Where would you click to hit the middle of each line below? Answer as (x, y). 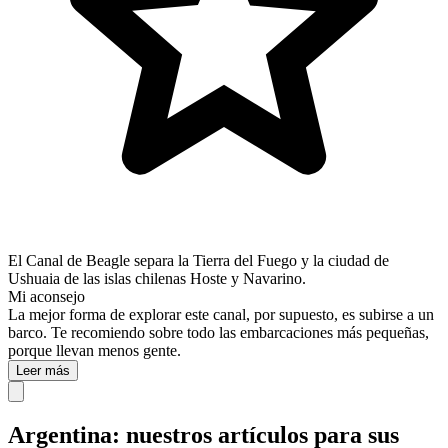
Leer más (43, 370)
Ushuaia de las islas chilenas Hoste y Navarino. (157, 278)
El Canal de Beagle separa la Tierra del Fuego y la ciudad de (198, 260)
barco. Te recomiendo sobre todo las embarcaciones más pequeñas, (218, 332)
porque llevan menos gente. (94, 350)
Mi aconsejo (46, 296)
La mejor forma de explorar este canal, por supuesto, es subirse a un (221, 314)
